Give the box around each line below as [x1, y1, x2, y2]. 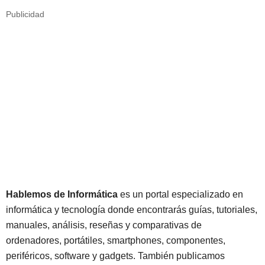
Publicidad [6, 9, 44, 19]
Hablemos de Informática [6, 189, 118, 199]
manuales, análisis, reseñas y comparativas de [6, 220, 202, 230]
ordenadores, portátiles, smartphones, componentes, [6, 235, 225, 245]
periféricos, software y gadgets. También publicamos [6, 251, 225, 261]
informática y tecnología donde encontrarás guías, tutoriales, [6, 205, 257, 215]
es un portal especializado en [118, 189, 243, 199]
